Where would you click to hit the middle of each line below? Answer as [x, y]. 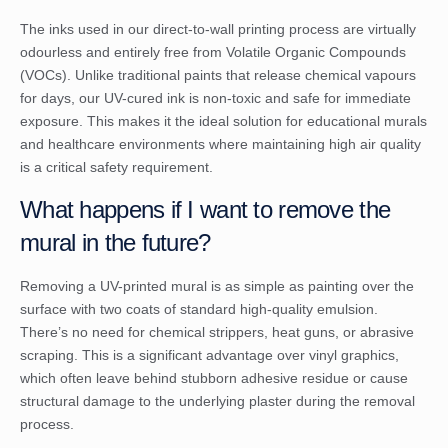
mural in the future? [115, 243]
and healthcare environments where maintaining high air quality [220, 143]
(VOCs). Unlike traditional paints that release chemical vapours [218, 74]
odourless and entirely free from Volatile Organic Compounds [213, 51]
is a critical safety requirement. [116, 166]
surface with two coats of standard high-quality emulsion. [199, 309]
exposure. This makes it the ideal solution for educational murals [223, 120]
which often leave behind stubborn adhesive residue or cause [214, 378]
